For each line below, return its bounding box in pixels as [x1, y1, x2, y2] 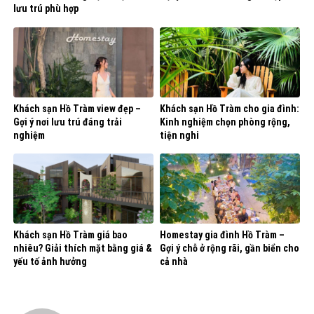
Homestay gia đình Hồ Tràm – [160, 229, 285, 241]
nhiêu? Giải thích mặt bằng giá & [13, 243, 152, 254]
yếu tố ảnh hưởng [13, 256, 87, 268]
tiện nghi [160, 129, 199, 141]
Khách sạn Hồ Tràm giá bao [13, 229, 128, 241]
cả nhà [160, 256, 188, 268]
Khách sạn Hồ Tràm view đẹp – [13, 102, 141, 114]
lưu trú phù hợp [13, 3, 78, 15]
